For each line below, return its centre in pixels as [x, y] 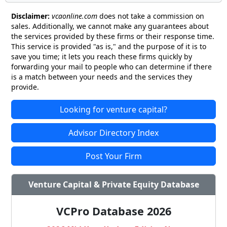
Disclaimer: [30, 16]
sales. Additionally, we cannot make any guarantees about [110, 26]
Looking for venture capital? [113, 110]
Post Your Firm [113, 156]
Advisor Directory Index [113, 133]
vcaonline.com [74, 16]
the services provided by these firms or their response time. [113, 36]
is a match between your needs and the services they [102, 77]
